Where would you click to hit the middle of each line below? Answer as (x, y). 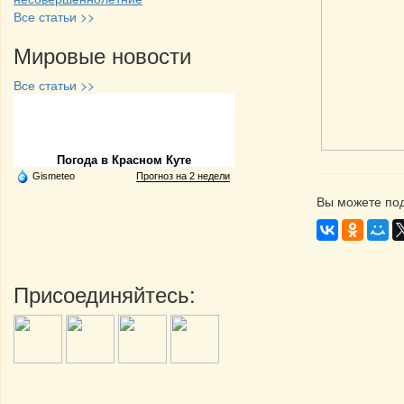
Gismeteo (54, 176)
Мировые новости (102, 55)
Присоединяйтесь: (105, 294)
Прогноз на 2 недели (183, 176)
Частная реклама (124, 128)
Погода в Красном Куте (124, 161)
